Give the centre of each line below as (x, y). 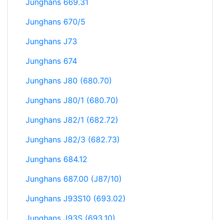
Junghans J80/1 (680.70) (72, 100)
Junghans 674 (51, 61)
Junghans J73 (51, 41)
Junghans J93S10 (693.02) (76, 198)
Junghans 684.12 (56, 159)
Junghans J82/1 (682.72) (72, 120)
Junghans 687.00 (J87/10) (74, 179)
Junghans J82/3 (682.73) (73, 139)
